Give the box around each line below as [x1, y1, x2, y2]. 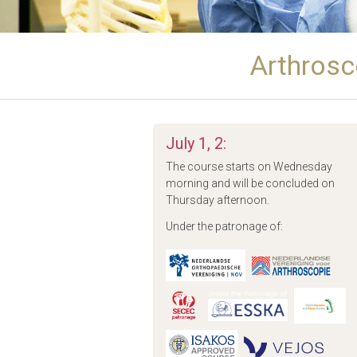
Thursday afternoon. [166, 194, 269, 206]
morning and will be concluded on [166, 177, 335, 190]
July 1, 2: [166, 134, 226, 153]
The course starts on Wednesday [166, 160, 332, 173]
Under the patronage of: [166, 220, 283, 233]
